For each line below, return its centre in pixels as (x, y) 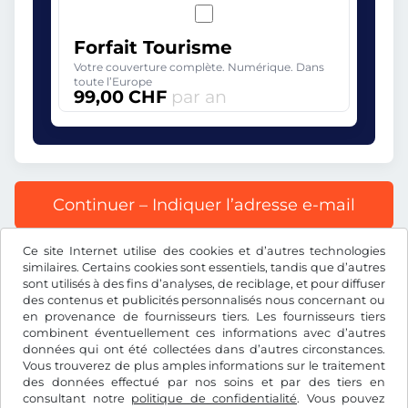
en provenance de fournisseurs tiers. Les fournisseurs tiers (204, 316)
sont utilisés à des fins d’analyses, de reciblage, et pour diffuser (204, 284)
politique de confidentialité (214, 398)
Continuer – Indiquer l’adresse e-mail (204, 205)
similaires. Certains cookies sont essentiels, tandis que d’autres (204, 267)
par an (199, 97)
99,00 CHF (122, 97)
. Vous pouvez (341, 398)
